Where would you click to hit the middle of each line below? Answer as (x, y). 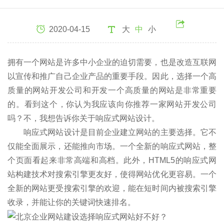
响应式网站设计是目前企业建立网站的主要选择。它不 (112, 132)
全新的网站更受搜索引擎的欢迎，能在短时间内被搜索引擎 (112, 188)
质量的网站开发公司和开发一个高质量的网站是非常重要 (112, 90)
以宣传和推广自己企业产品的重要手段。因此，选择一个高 (112, 76)
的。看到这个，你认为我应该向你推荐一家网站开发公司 (112, 104)
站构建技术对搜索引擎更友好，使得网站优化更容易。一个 (112, 174)
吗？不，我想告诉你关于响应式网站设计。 (83, 118)
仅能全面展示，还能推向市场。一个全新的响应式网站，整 (112, 146)
